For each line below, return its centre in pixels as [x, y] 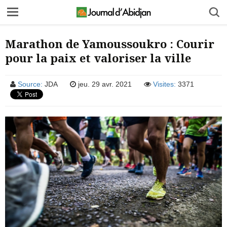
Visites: [164, 84]
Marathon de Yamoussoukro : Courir [110, 44]
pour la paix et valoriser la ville [98, 58]
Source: [30, 84]
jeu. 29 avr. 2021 [104, 84]
